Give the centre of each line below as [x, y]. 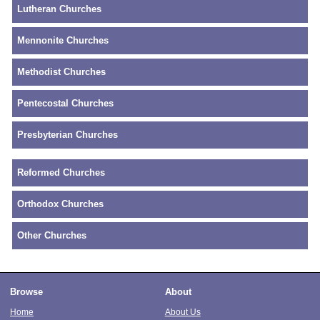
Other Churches [52, 235]
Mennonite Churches [63, 41]
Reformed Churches [61, 172]
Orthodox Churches [60, 204]
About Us [182, 311]
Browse [26, 291]
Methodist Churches [61, 72]
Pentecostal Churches [65, 104]
